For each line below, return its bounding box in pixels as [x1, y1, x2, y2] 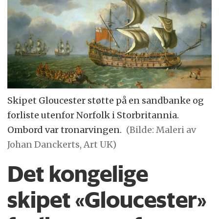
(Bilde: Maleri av [126, 124, 197, 136]
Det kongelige [7, 160, 149, 188]
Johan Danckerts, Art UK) [7, 139, 117, 151]
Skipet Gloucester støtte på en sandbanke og [7, 95, 204, 107]
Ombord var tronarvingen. [7, 124, 122, 136]
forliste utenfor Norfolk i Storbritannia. [7, 109, 179, 121]
